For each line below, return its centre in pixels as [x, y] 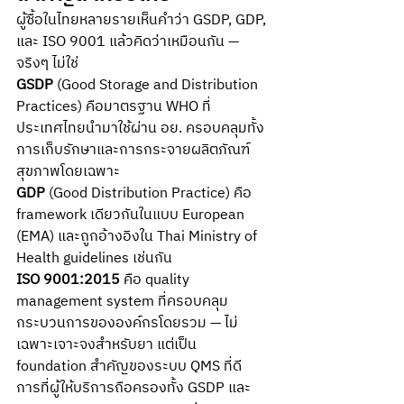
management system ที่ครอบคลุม [122, 302]
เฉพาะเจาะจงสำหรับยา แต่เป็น [108, 345]
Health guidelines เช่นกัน [94, 258]
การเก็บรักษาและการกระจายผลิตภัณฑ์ [133, 150]
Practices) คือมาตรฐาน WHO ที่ [114, 107]
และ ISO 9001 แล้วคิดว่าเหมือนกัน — [129, 42]
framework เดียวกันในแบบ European [132, 215]
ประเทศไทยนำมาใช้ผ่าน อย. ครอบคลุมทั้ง [140, 129]
